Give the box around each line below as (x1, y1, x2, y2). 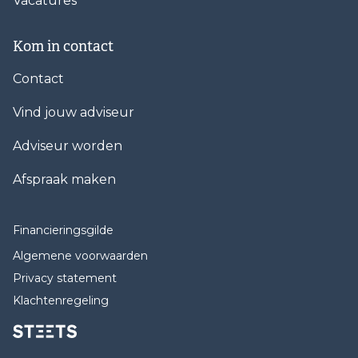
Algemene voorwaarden (13, 249, 148, 264)
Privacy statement (13, 271, 117, 286)
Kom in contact (13, 38, 113, 56)
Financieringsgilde (13, 223, 113, 238)
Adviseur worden (13, 138, 122, 154)
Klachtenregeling (13, 293, 109, 308)
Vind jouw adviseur (13, 105, 134, 121)
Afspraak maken (13, 172, 116, 188)
